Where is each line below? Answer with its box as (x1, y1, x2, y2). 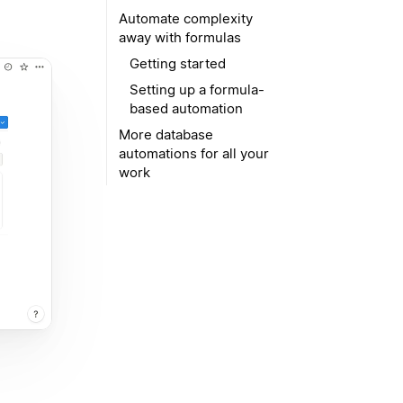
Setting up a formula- (130, 81, 264, 98)
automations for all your (119, 145, 269, 162)
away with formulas (119, 29, 241, 46)
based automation (130, 100, 243, 117)
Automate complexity (119, 10, 253, 27)
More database (119, 126, 213, 143)
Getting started (130, 55, 226, 72)
